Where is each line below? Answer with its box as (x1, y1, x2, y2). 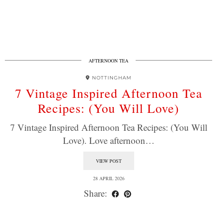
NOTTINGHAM (92, 75, 132, 81)
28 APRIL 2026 (93, 175, 124, 182)
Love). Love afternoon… (62, 134, 155, 146)
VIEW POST (95, 157, 122, 164)
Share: (83, 187, 109, 199)
